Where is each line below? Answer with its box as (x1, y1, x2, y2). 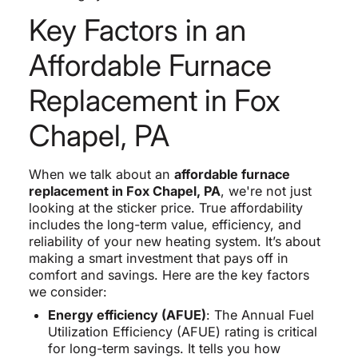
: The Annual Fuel (205, 307, 314, 324)
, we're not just (220, 183, 312, 200)
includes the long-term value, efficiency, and (28, 217, 301, 233)
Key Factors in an (28, 12, 246, 49)
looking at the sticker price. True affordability (28, 200, 303, 217)
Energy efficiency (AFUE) (47, 307, 206, 324)
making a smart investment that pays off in (28, 250, 288, 267)
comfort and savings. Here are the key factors (28, 267, 309, 284)
